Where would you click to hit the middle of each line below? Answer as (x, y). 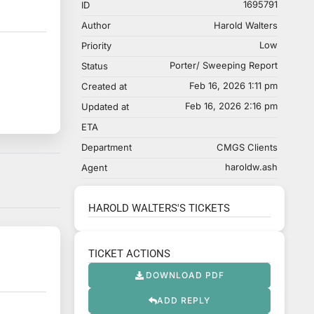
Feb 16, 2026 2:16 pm (231, 106)
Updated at (105, 107)
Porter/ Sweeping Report (224, 65)
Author (96, 25)
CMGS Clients (247, 147)
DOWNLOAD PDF (185, 275)
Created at (104, 86)
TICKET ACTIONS (129, 254)
